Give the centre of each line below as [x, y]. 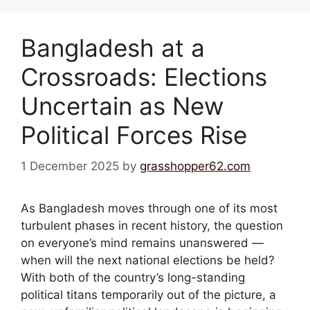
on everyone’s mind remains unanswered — [142, 243]
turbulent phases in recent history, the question [152, 225]
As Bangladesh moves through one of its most [149, 208]
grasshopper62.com [195, 166]
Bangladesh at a [113, 48]
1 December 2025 [70, 166]
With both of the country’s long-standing [133, 277]
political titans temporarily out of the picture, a [148, 294]
